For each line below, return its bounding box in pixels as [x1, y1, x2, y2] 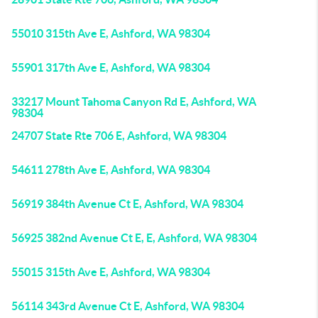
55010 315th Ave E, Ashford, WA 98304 [11, 27, 210, 40]
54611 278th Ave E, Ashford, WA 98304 [11, 163, 210, 176]
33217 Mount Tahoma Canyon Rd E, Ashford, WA [11, 95, 256, 108]
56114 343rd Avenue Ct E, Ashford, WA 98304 [11, 300, 244, 312]
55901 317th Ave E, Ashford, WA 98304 [11, 61, 210, 74]
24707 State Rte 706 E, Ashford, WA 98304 [11, 129, 226, 142]
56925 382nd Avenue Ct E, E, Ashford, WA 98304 [11, 231, 257, 244]
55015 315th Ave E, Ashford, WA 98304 [11, 265, 210, 278]
